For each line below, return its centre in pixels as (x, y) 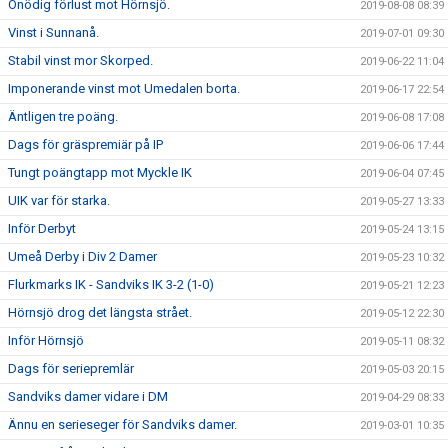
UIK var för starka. (59, 200)
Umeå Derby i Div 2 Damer (82, 256)
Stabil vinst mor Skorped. (80, 60)
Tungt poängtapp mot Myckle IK (100, 172)
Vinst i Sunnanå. (53, 32)
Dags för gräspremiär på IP (85, 144)
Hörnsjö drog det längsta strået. (100, 312)
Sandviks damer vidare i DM (88, 396)
